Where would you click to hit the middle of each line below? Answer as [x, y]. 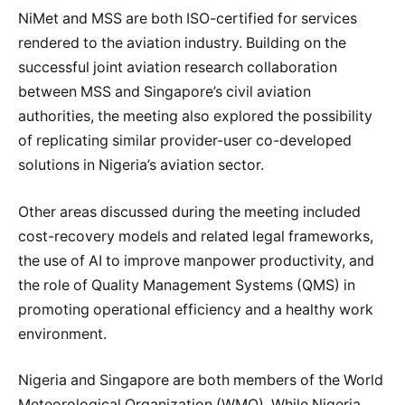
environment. [62, 334]
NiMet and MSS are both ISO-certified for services [188, 19]
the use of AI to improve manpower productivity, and [196, 260]
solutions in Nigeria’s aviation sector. [141, 165]
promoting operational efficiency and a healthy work [196, 309]
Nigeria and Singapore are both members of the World [201, 381]
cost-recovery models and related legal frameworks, [196, 236]
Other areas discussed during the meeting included [189, 212]
